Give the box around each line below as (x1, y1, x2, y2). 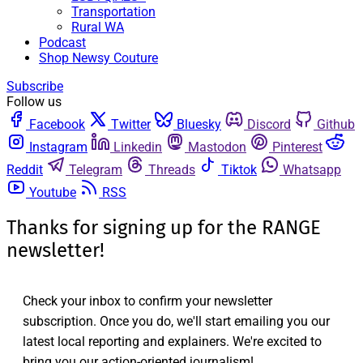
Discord (247, 117, 291, 132)
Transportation (71, 4, 156, 19)
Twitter (111, 117, 151, 132)
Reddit (6, 162, 43, 177)
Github (317, 117, 355, 132)
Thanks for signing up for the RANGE (6, 216, 321, 239)
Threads (148, 162, 195, 177)
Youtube (29, 185, 76, 200)
